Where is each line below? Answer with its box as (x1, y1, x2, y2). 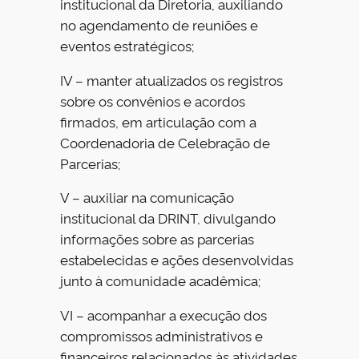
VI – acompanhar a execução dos (60, 305, 268, 325)
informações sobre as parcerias (60, 229, 255, 248)
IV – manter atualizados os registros (60, 70, 284, 89)
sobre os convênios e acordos (60, 91, 246, 110)
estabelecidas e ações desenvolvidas (60, 250, 294, 269)
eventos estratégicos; (60, 35, 195, 54)
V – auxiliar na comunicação (60, 188, 235, 207)
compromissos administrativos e (60, 326, 264, 345)
